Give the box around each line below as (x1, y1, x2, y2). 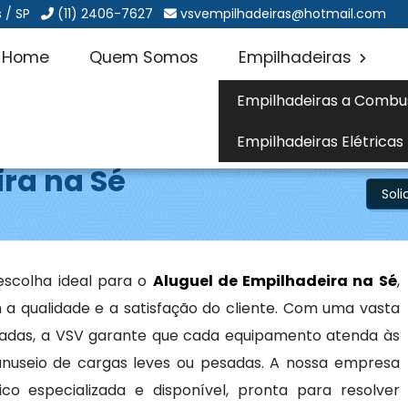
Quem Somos (88, 46, 199, 68)
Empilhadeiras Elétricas (236, 131, 403, 152)
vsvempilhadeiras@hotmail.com (180, 5, 387, 23)
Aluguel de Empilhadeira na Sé (152, 270, 397, 291)
